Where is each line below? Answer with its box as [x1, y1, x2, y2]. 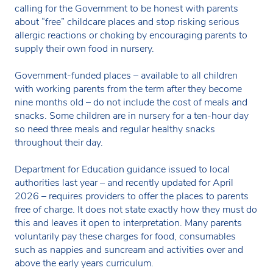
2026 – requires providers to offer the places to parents [15, 190, 249, 204]
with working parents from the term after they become [15, 82, 242, 96]
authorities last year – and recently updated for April [15, 176, 233, 190]
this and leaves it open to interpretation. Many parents [15, 216, 242, 230]
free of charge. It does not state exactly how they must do [15, 203, 257, 217]
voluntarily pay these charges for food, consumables [15, 230, 236, 244]
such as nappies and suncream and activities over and [15, 243, 243, 257]
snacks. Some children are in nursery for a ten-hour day [15, 109, 249, 123]
